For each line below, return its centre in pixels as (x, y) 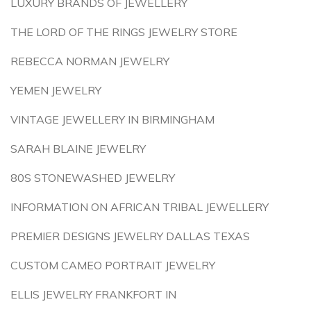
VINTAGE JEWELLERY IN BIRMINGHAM (112, 119)
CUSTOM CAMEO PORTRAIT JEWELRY (113, 265)
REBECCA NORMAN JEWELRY (90, 61)
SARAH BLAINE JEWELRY (78, 149)
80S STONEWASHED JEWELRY (93, 178)
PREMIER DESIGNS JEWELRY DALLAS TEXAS (130, 236)
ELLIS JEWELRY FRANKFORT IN (93, 294)
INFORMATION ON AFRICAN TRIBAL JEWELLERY (140, 207)
